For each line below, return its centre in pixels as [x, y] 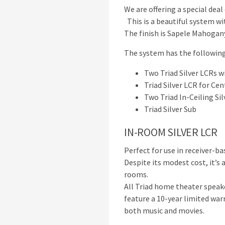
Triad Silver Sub [170, 109]
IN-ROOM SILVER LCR [171, 132]
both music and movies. [164, 210]
